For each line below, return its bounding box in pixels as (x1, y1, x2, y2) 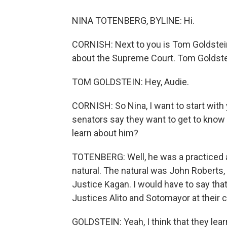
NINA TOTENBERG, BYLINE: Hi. (72, 15, 195, 26)
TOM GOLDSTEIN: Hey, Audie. (72, 77, 189, 87)
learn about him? (72, 128, 138, 138)
